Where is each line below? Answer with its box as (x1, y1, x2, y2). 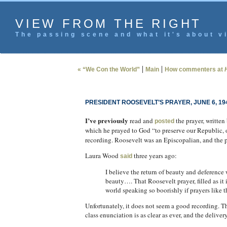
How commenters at (164, 66, 224, 73)
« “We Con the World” (77, 66, 140, 73)
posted (154, 118, 174, 125)
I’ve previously (85, 116, 128, 125)
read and (128, 116, 155, 125)
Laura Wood (85, 151, 120, 160)
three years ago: (132, 151, 177, 160)
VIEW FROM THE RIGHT (15, 17, 202, 30)
